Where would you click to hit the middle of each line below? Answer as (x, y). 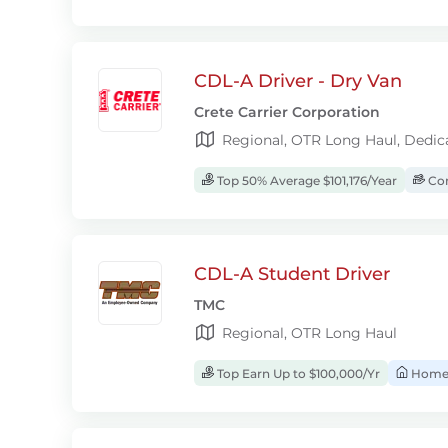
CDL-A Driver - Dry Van (298, 81)
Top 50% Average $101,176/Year (305, 180)
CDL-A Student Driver (292, 274)
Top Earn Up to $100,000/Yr (297, 373)
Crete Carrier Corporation (287, 112)
